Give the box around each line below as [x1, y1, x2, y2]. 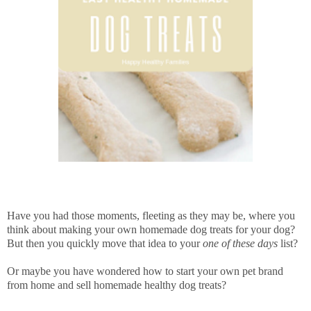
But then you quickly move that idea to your [7, 237, 203, 250]
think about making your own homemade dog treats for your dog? [7, 224, 295, 236]
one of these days [203, 237, 278, 250]
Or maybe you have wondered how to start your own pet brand [7, 265, 283, 278]
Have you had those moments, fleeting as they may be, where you [7, 210, 295, 222]
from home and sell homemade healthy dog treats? [7, 279, 229, 292]
